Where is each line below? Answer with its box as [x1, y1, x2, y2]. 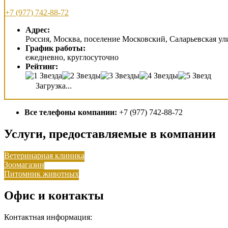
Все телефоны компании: [24, 107, 117, 117]
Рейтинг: [25, 62, 58, 71]
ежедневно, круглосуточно [25, 52, 119, 62]
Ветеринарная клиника [4, 151, 84, 160]
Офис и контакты [4, 188, 104, 202]
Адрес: [25, 25, 50, 34]
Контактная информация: [4, 212, 92, 221]
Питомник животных [4, 169, 79, 178]
